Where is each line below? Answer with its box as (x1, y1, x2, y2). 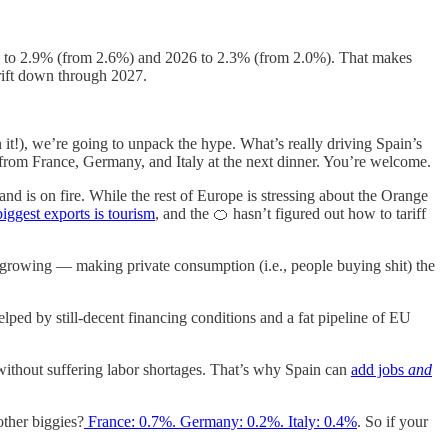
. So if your (357, 412, 428, 430)
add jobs (351, 360, 408, 378)
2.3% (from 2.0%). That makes (217, 48, 412, 66)
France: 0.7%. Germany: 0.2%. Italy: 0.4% (84, 412, 357, 430)
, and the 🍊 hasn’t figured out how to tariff (155, 204, 426, 222)
